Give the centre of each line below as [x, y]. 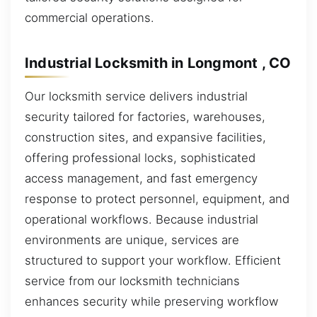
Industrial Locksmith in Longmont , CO [158, 63]
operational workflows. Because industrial [142, 220]
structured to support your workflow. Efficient [153, 261]
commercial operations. [90, 18]
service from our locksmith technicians [132, 281]
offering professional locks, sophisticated [140, 158]
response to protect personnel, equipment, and [157, 199]
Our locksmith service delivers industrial [136, 97]
